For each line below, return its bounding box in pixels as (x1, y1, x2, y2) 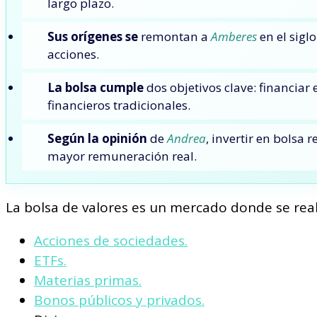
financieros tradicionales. (47, 97, 190, 114)
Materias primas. (34, 271, 142, 290)
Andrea (167, 130, 206, 147)
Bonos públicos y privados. (34, 291, 204, 310)
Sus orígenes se (47, 28, 138, 45)
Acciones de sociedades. (34, 231, 188, 250)
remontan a (138, 28, 211, 45)
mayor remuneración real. (47, 148, 197, 165)
